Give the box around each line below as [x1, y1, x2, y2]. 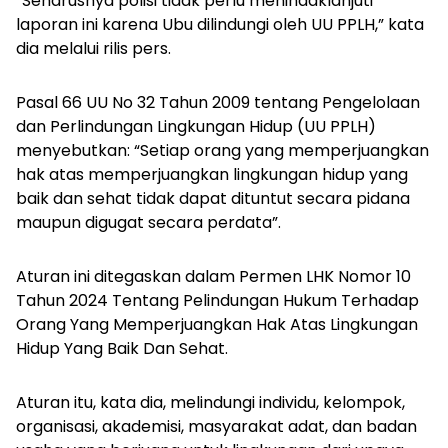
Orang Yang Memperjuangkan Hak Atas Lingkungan [16, 312, 418, 336]
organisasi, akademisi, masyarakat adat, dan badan [16, 414, 417, 438]
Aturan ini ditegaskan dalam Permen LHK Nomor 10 [16, 264, 411, 288]
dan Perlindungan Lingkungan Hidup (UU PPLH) [16, 114, 376, 138]
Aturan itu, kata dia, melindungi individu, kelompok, [16, 390, 405, 414]
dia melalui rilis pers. [16, 36, 179, 60]
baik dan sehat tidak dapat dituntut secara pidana [16, 186, 410, 210]
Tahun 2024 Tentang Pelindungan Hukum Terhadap [16, 288, 419, 312]
